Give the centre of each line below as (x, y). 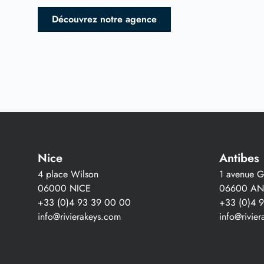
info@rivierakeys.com (79, 216)
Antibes (239, 158)
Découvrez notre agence (104, 19)
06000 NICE (64, 188)
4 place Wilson (68, 174)
